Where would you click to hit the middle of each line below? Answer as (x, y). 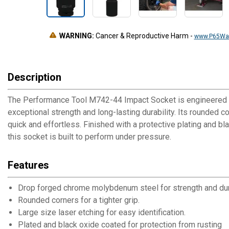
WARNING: (76, 36)
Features (28, 165)
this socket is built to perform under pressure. (89, 137)
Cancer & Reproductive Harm (142, 36)
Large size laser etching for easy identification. (102, 212)
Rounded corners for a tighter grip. (79, 200)
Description (35, 77)
